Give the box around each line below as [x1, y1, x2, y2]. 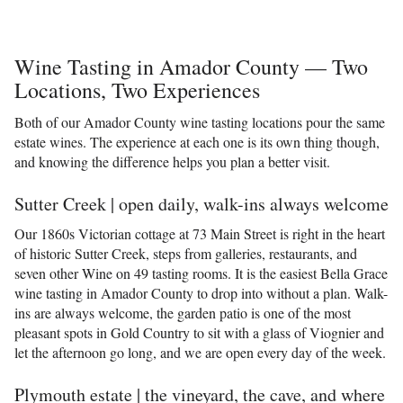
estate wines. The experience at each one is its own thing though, [14, 132, 380, 151]
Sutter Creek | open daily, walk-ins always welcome [14, 192, 389, 216]
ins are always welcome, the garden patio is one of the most [14, 303, 351, 322]
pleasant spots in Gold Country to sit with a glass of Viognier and [14, 323, 384, 342]
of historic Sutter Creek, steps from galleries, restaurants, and [14, 244, 357, 263]
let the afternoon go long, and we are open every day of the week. [14, 343, 386, 362]
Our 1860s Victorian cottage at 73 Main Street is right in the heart [14, 224, 385, 243]
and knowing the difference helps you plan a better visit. [14, 152, 330, 171]
